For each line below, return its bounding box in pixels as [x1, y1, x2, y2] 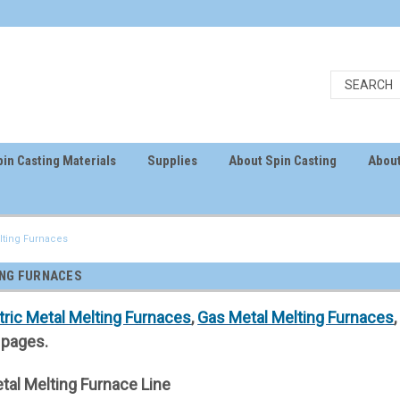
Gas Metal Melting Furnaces [197, 308, 395, 327]
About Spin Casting [229, 153, 337, 169]
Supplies [147, 153, 197, 169]
